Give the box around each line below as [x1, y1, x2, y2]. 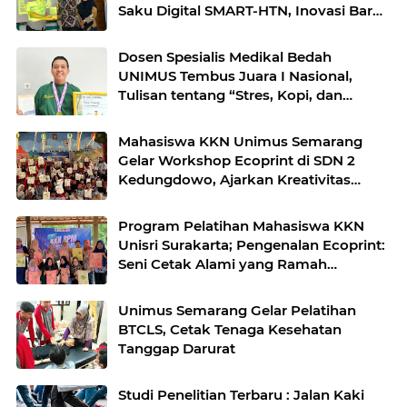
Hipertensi [118, 40, 189, 58]
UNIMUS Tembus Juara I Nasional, [118, 67, 352, 85]
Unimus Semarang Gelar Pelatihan [118, 302, 356, 320]
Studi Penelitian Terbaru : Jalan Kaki [118, 386, 364, 404]
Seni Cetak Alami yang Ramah [118, 255, 327, 273]
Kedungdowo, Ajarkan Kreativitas [118, 171, 351, 189]
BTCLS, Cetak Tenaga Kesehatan [118, 321, 342, 339]
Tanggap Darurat [118, 340, 235, 358]
